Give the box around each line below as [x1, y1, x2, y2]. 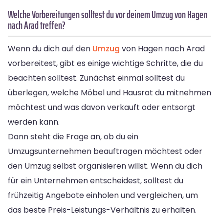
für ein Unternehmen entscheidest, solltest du [8, 175, 183, 186]
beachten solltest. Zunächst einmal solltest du [8, 72, 185, 84]
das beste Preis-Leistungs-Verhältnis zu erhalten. [8, 204, 197, 216]
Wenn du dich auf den [8, 43, 92, 54]
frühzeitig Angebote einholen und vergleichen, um [8, 189, 198, 201]
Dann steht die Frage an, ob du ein [8, 131, 138, 142]
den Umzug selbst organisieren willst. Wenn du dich [8, 160, 202, 172]
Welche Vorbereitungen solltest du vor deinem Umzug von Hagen [8, 6, 207, 22]
